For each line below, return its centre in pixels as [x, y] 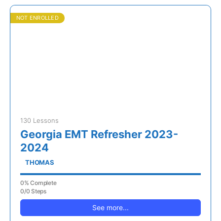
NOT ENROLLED [37, 18]
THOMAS [40, 163]
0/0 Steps [33, 191]
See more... [110, 208]
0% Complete [38, 183]
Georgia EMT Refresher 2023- [99, 134]
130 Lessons [39, 121]
